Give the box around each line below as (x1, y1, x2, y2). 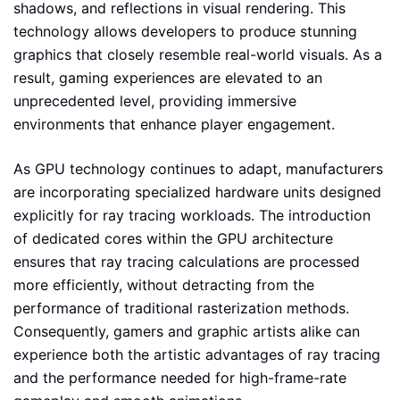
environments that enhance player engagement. (13, 115, 335, 133)
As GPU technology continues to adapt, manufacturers (13, 160, 383, 178)
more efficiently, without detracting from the (13, 276, 314, 294)
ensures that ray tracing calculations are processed (13, 253, 360, 271)
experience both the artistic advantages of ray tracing (13, 346, 380, 363)
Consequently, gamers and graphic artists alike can (13, 322, 360, 340)
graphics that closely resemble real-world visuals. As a (13, 46, 382, 63)
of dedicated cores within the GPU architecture (13, 229, 333, 247)
